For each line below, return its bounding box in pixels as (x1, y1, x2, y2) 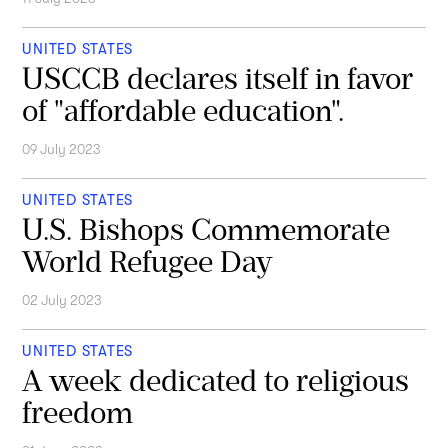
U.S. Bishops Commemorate (22, 211, 391, 247)
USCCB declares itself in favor (22, 60, 414, 96)
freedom (22, 394, 134, 430)
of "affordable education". (22, 92, 345, 128)
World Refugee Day (22, 243, 273, 279)
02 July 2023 (22, 292, 103, 308)
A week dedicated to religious (22, 362, 410, 398)
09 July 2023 (22, 141, 102, 157)
